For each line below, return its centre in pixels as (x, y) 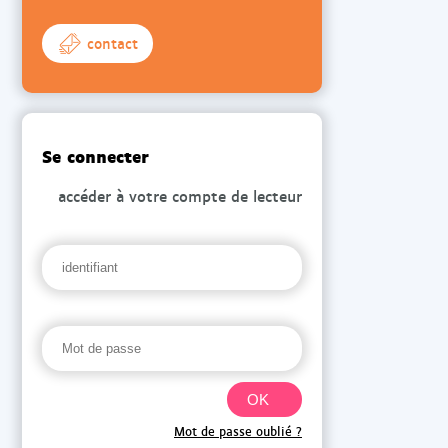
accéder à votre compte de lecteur (180, 196)
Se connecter (95, 154)
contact (112, 42)
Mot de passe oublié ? (238, 431)
